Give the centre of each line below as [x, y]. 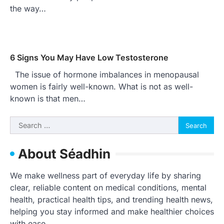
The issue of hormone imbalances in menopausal [104, 75]
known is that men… [48, 99]
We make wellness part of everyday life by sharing [105, 176]
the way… [28, 9]
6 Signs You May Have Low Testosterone [89, 58]
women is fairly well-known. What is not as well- [101, 87]
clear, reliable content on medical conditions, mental [108, 188]
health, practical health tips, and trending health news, [111, 200]
